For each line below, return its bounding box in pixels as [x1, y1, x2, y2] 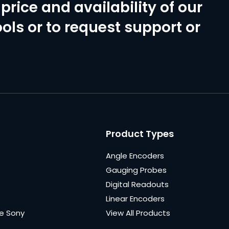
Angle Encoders [105, 150, 164, 161]
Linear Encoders [105, 193, 165, 204]
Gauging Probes [105, 164, 167, 175]
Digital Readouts [105, 178, 169, 190]
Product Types [105, 127, 174, 140]
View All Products [105, 207, 170, 218]
